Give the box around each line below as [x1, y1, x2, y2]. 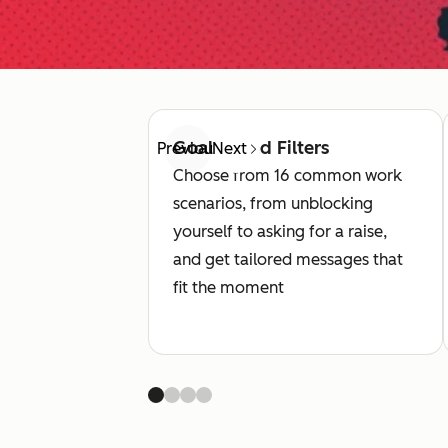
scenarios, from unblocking [173, 194, 373, 213]
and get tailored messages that [173, 250, 403, 269]
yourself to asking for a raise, [173, 222, 387, 241]
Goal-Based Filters [173, 137, 329, 159]
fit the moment [173, 278, 284, 297]
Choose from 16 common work [173, 166, 402, 185]
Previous [156, 139, 220, 158]
